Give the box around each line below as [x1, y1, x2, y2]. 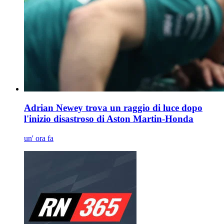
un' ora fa [24, 134, 53, 143]
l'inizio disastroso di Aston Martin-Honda [24, 113, 193, 124]
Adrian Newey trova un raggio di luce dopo [24, 102, 202, 113]
